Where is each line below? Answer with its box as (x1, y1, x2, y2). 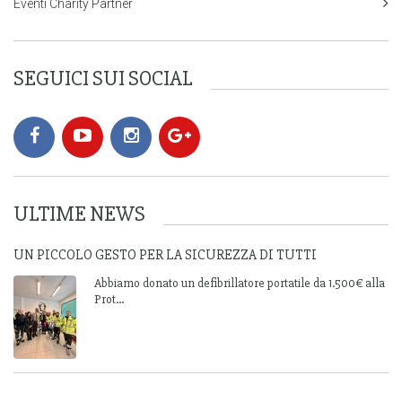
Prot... (94, 292, 124, 307)
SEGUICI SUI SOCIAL (13, 66, 193, 92)
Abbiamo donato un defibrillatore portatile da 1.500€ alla (94, 275, 385, 291)
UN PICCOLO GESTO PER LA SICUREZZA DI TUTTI (13, 246, 317, 264)
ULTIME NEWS (13, 201, 145, 227)
